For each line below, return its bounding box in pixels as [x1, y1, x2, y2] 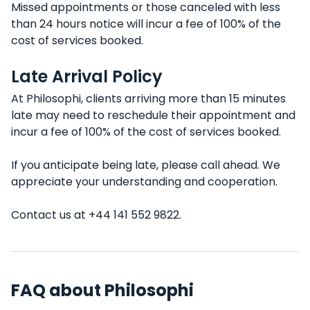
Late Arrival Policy [11, 65, 163, 88]
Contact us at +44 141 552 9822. [11, 207, 181, 223]
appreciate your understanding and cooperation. [11, 174, 277, 190]
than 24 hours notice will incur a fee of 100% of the [11, 16, 281, 32]
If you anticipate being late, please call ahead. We [11, 157, 280, 173]
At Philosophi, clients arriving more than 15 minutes [11, 91, 286, 107]
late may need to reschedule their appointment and [11, 107, 295, 123]
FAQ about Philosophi [11, 279, 194, 302]
